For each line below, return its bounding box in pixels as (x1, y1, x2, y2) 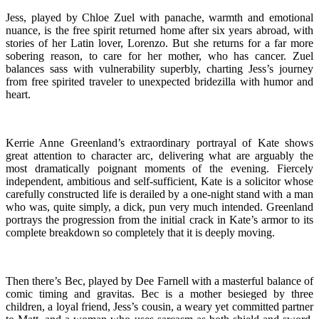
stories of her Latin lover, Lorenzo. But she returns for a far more (6, 36, 313, 49)
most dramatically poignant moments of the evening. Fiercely (6, 162, 313, 174)
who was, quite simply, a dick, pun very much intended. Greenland (6, 200, 313, 213)
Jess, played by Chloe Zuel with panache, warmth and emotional (6, 11, 313, 23)
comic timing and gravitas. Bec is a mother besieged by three (6, 287, 313, 300)
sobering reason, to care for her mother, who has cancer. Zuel (6, 49, 313, 62)
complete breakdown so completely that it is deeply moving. (6, 226, 275, 239)
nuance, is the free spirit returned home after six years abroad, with (6, 23, 313, 36)
